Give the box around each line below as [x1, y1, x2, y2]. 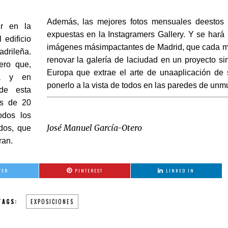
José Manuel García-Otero [46, 123, 142, 133]
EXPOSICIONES [31, 197, 74, 206]
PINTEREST [74, 167, 103, 175]
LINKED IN [166, 167, 194, 175]
